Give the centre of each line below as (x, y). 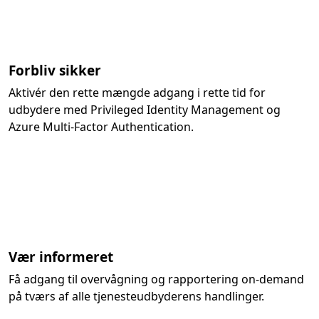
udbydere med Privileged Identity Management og (145, 110)
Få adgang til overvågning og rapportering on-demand (156, 279)
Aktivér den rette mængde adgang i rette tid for (137, 93)
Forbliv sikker (55, 70)
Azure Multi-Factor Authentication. (101, 127)
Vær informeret (61, 257)
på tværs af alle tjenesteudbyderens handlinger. (136, 296)
